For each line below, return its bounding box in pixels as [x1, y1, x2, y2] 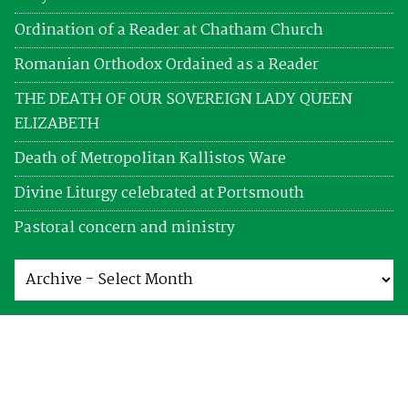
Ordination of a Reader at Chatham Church [15, 17, 323, 43]
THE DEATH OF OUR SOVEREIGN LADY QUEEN [15, 87, 352, 112]
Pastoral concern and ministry [15, 215, 235, 240]
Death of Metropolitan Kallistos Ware [15, 146, 286, 171]
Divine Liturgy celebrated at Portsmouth [15, 180, 304, 206]
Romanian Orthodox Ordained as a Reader [15, 52, 319, 77]
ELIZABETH [15, 111, 99, 137]
